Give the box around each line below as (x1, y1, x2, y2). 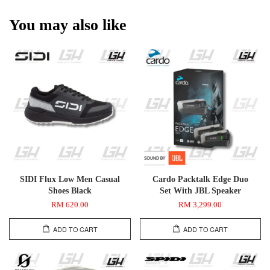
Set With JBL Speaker (159, 186, 241, 195)
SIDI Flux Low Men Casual (19, 174, 120, 184)
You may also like (9, 16, 127, 34)
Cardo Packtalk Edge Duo (152, 174, 248, 184)
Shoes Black (48, 186, 92, 195)
